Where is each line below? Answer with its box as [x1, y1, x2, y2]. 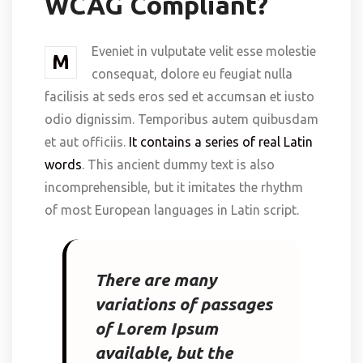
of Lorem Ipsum [95, 318, 218, 338]
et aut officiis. [45, 134, 129, 149]
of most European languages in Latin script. [45, 202, 299, 217]
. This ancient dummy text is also [82, 156, 275, 172]
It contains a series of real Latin [129, 134, 313, 149]
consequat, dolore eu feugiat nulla [92, 66, 293, 81]
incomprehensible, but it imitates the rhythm [45, 179, 303, 194]
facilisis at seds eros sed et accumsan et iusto [45, 88, 314, 104]
